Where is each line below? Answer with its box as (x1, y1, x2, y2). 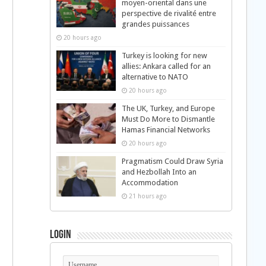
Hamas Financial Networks (121, 125, 210, 135)
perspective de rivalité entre (121, 9, 216, 18)
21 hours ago (128, 192, 167, 200)
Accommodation (121, 178, 178, 188)
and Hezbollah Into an (121, 167, 197, 177)
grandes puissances (121, 20, 189, 29)
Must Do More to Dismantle (121, 115, 215, 124)
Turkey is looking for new (121, 51, 207, 61)
